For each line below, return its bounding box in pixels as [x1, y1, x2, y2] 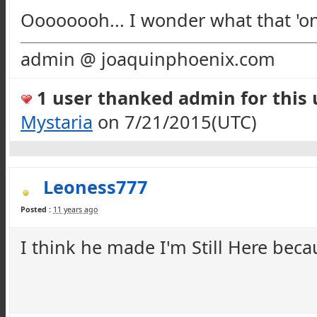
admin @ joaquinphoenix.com [21, 46, 275, 71]
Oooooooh [21, 7, 110, 32]
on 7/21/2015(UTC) [93, 110, 257, 134]
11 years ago [53, 204, 98, 214]
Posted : [21, 204, 51, 214]
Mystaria [21, 110, 93, 134]
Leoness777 [43, 175, 148, 199]
